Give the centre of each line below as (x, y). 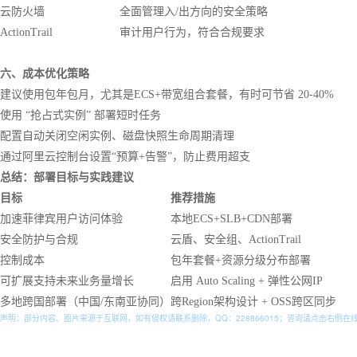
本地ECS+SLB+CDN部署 (231, 219)
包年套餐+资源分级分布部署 (241, 260)
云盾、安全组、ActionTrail (236, 239)
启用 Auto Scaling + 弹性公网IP (247, 281)
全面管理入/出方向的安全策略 (194, 12)
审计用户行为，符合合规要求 (192, 32)
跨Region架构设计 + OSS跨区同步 (253, 302)
